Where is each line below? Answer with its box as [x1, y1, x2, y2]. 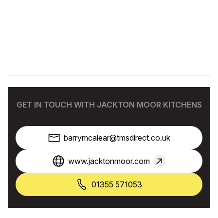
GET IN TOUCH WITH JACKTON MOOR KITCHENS [16, 100, 202, 109]
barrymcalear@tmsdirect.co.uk [63, 133, 170, 143]
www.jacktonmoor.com [68, 156, 150, 166]
